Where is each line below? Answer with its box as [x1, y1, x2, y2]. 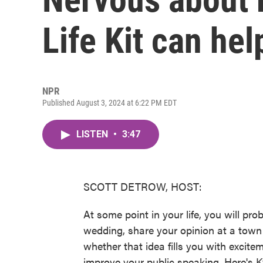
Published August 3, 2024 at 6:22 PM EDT [42, 98, 177, 107]
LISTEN [76, 129, 110, 140]
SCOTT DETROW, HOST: [83, 179, 202, 194]
